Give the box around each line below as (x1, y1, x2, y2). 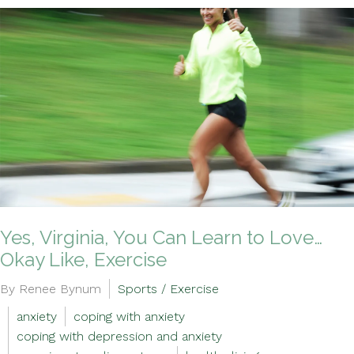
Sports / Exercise (118, 281, 219, 296)
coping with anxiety (73, 309, 185, 324)
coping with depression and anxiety (17, 329, 222, 344)
